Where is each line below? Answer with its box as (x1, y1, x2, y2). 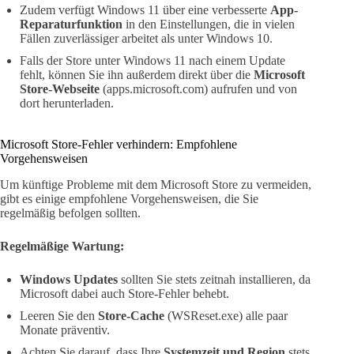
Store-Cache (98, 308, 164, 322)
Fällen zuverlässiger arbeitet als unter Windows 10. (20, 32, 273, 46)
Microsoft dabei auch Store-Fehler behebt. (20, 286, 229, 300)
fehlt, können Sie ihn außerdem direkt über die (20, 68, 254, 82)
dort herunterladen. (20, 96, 114, 111)
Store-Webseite (20, 82, 100, 96)
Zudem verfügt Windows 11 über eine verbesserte (20, 3, 270, 17)
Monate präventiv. (20, 322, 110, 337)
